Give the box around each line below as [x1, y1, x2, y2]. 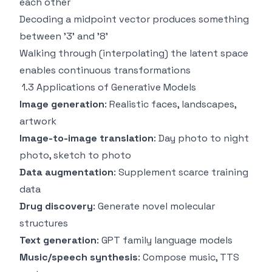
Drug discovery [19, 200, 93, 212]
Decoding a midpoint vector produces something [19, 13, 249, 25]
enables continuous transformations [19, 64, 191, 76]
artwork [19, 115, 56, 127]
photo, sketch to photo [19, 149, 131, 161]
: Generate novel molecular [93, 200, 215, 212]
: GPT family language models [97, 234, 233, 246]
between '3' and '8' [19, 30, 108, 42]
